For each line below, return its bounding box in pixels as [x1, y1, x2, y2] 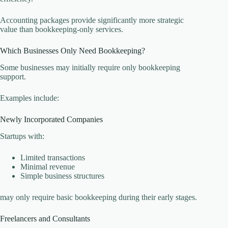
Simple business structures [20, 171, 104, 180]
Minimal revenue [20, 162, 75, 171]
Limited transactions [20, 153, 85, 162]
